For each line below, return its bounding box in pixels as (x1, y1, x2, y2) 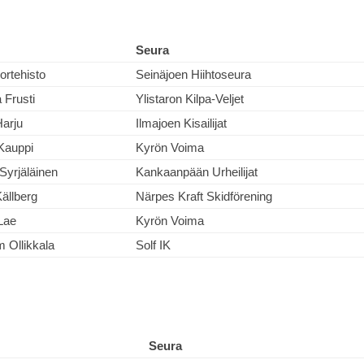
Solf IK (136, 238, 171, 252)
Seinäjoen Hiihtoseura (136, 67, 251, 81)
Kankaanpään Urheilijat (136, 165, 258, 179)
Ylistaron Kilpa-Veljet (136, 92, 244, 106)
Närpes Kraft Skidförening (136, 189, 272, 203)
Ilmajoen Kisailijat (136, 116, 227, 130)
